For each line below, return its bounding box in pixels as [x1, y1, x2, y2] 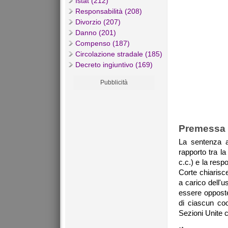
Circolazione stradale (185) [75, 50, 162, 59]
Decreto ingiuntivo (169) [75, 61, 153, 69]
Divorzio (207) [75, 18, 121, 26]
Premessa [179, 123, 225, 134]
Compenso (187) [75, 39, 130, 48]
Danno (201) [75, 28, 116, 37]
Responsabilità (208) [75, 7, 142, 16]
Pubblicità [100, 79, 128, 87]
